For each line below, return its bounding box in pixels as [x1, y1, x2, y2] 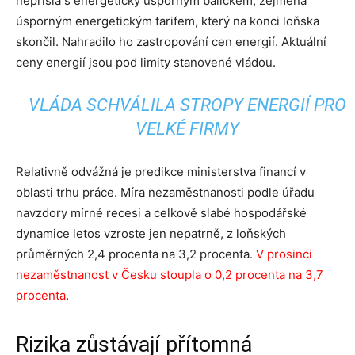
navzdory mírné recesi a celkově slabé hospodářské [16, 205, 307, 220]
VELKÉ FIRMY [135, 119, 239, 139]
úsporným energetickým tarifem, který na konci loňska [16, 13, 319, 29]
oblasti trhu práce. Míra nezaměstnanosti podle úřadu [16, 185, 315, 200]
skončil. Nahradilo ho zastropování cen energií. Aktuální [16, 34, 326, 49]
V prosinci [256, 246, 312, 261]
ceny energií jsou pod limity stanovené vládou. [16, 55, 276, 70]
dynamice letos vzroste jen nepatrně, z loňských [16, 226, 286, 241]
